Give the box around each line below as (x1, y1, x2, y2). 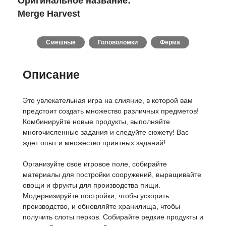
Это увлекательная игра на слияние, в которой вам (23, 96, 193, 104)
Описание (23, 68, 80, 81)
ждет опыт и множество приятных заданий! (23, 139, 165, 147)
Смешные (46, 39, 76, 46)
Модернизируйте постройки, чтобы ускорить (23, 192, 169, 200)
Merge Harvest (18, 9, 80, 19)
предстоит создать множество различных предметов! (23, 107, 199, 115)
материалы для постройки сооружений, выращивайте (23, 171, 201, 179)
